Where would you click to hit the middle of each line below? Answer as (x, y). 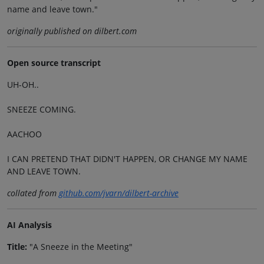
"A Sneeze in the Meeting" (80, 247)
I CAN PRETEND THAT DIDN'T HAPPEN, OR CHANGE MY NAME (127, 159)
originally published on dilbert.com (72, 31)
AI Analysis (29, 225)
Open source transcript (54, 63)
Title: (17, 247)
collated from (33, 193)
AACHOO (24, 134)
